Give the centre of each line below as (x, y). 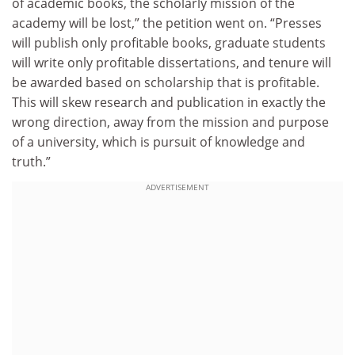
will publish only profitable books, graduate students (169, 42)
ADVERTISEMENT (177, 187)
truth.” (31, 161)
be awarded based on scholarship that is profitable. (166, 82)
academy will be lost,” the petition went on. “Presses (167, 23)
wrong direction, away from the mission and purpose (170, 122)
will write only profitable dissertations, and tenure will (172, 62)
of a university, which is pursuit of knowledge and (158, 141)
